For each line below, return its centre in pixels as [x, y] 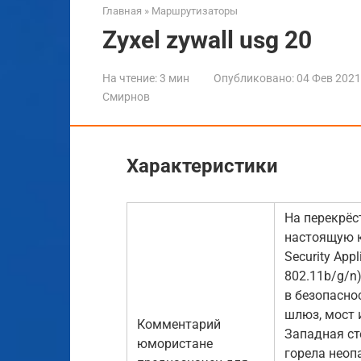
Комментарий [179, 324]
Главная [122, 10]
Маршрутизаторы [195, 10]
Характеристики [202, 166]
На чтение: [130, 78]
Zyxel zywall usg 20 [207, 39]
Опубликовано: [254, 78]
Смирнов [126, 96]
